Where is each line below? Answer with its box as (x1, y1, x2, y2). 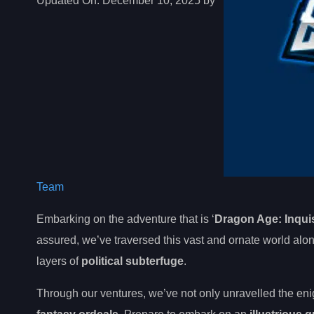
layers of (36, 254, 81, 267)
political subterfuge (81, 254, 184, 267)
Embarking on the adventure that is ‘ (36, 212, 214, 225)
